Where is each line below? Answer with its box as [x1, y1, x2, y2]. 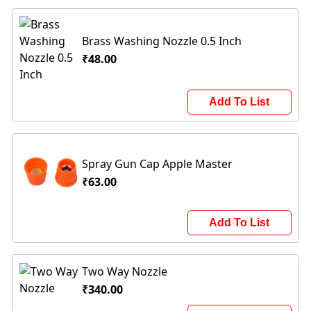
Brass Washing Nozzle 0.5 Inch [82, 33, 242, 49]
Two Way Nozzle [82, 264, 168, 279]
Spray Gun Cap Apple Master [82, 156, 233, 171]
